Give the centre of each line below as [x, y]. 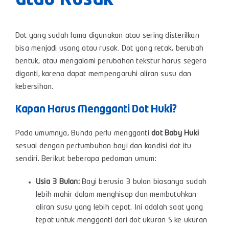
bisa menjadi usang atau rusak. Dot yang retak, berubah [110, 49]
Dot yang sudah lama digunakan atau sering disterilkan [107, 36]
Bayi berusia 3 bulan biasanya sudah [143, 182]
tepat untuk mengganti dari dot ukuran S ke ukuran [122, 221]
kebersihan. [35, 87]
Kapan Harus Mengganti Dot [83, 110]
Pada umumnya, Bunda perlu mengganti [84, 134]
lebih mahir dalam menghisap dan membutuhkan [116, 195]
